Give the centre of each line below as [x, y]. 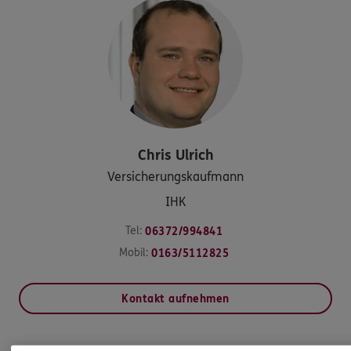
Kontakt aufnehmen [175, 299]
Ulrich [194, 155]
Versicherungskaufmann [175, 176]
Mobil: [134, 252]
